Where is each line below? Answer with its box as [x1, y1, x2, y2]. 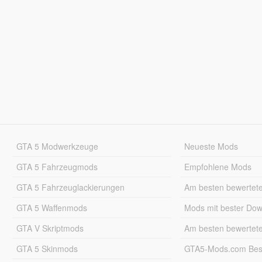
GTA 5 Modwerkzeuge [16, 140, 98, 152]
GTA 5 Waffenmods [16, 201, 87, 213]
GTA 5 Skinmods [16, 242, 78, 254]
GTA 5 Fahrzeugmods [16, 160, 98, 173]
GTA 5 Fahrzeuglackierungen [16, 181, 125, 193]
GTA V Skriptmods [16, 222, 84, 234]
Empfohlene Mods [184, 160, 252, 173]
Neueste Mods [184, 140, 239, 152]
